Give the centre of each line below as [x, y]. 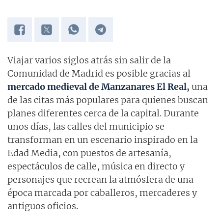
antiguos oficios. [43, 206]
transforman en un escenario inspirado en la [103, 140]
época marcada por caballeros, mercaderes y [102, 193]
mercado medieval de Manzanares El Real [97, 87]
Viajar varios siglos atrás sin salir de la [89, 60]
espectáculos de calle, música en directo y [96, 166]
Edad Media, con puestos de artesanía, [89, 153]
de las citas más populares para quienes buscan [108, 100]
